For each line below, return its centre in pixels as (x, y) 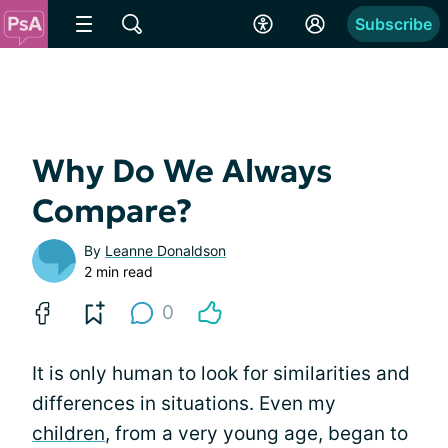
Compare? (112, 211)
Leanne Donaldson (165, 250)
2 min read (118, 271)
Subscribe (393, 24)
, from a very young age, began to (256, 433)
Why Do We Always (182, 171)
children (68, 433)
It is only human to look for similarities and (221, 373)
